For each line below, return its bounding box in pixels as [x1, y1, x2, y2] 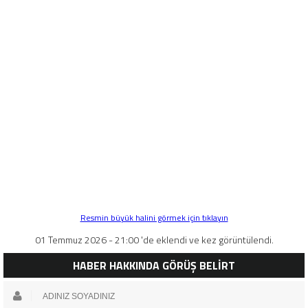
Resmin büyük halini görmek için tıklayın [80, 210, 228, 224]
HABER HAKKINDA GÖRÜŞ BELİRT [73, 256, 235, 274]
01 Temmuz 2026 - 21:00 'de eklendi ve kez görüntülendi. [34, 232, 274, 247]
